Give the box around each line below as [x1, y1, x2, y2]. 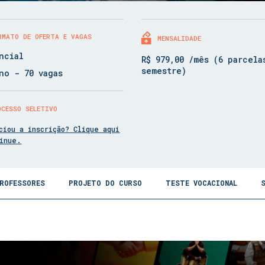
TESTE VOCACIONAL [166, 178, 237, 188]
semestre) [141, 65, 186, 76]
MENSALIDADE [157, 34, 201, 43]
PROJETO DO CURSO [69, 178, 142, 188]
